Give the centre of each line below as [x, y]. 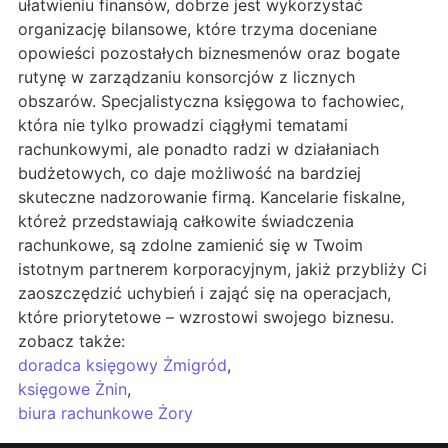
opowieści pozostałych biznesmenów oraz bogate [209, 53]
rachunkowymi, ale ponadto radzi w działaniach [198, 149]
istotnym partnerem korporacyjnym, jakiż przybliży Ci [222, 269]
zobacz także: [71, 341]
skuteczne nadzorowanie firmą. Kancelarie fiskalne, [211, 197]
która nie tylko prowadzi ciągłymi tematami [183, 125]
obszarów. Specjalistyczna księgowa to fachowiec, [211, 101]
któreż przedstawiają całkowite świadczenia [186, 221]
